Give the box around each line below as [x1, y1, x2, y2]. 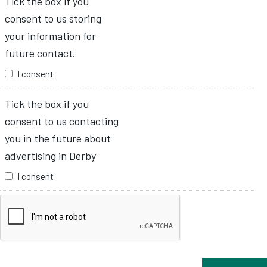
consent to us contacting [5, 114, 119, 128]
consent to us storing [5, 12, 101, 26]
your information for [5, 29, 96, 43]
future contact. [5, 46, 76, 60]
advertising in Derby [5, 148, 96, 162]
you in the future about [5, 131, 111, 145]
